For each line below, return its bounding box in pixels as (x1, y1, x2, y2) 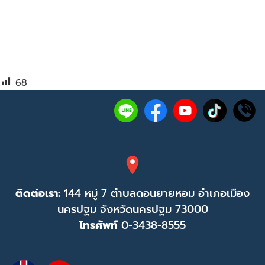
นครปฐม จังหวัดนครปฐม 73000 (57, 201, 208, 218)
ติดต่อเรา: (15, 185, 64, 202)
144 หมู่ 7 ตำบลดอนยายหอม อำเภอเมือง (64, 185, 250, 202)
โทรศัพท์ (79, 216, 118, 234)
